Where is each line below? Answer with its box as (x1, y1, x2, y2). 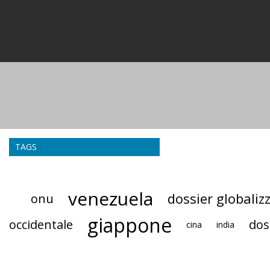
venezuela (67, 186, 153, 211)
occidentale (9, 216, 73, 233)
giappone (87, 212, 172, 238)
